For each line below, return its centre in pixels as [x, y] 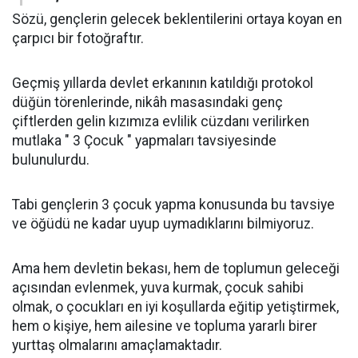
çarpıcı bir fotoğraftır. [78, 39]
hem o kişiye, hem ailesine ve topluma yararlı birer [165, 326]
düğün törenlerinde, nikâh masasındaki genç [147, 103]
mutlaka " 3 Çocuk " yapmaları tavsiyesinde [144, 141]
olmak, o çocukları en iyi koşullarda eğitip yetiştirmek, [175, 307]
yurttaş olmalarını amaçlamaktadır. [117, 346]
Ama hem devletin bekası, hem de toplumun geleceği [176, 269]
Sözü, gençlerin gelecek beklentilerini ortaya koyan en [177, 20]
